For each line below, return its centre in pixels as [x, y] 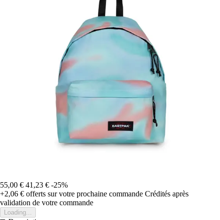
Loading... [18, 212]
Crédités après [167, 193]
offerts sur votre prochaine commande [83, 193]
